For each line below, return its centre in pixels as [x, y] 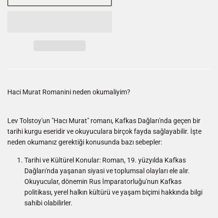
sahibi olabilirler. [48, 203]
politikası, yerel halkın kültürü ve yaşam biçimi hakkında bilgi [113, 192]
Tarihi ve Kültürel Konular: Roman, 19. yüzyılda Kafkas [105, 160]
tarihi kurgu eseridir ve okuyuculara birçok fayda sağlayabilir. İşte [104, 132]
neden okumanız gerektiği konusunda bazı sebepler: [85, 142]
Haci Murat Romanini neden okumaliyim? [69, 92]
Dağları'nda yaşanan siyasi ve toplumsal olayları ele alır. [107, 171]
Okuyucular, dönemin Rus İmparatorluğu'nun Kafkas [103, 182]
